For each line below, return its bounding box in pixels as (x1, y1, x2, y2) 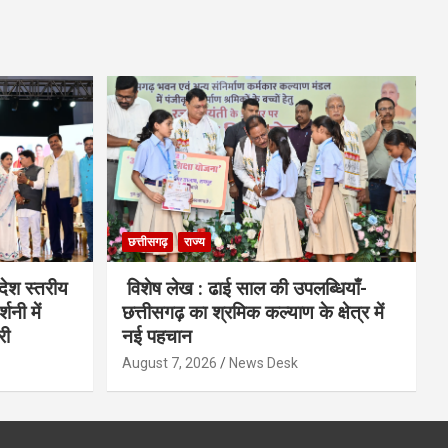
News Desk (228, 354, 298, 371)
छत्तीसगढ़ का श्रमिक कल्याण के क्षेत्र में (121, 300, 384, 324)
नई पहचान (121, 324, 192, 348)
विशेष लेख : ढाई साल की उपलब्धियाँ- (121, 276, 367, 300)
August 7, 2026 (121, 354, 217, 371)
